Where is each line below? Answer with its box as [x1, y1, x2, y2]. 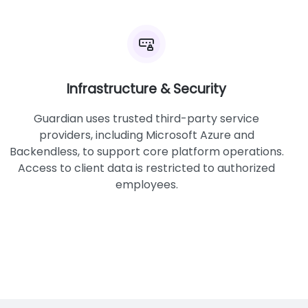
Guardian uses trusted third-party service [34, 111, 260, 126]
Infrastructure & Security [67, 80, 227, 98]
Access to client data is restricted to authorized [18, 160, 276, 176]
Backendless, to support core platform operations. [9, 144, 284, 159]
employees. [115, 177, 178, 192]
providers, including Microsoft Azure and [38, 127, 254, 143]
